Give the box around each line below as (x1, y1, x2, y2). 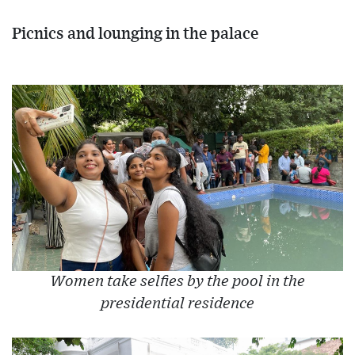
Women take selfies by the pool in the (50, 273, 305, 289)
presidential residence (101, 296, 254, 311)
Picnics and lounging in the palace (12, 25, 259, 42)
